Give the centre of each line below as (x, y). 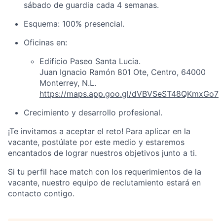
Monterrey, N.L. (68, 83)
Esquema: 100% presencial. (74, 24)
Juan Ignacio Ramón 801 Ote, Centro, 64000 (123, 72)
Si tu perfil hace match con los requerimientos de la (105, 172)
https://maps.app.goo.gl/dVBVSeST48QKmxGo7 (129, 94)
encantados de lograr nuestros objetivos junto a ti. (102, 153)
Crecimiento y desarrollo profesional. (93, 113)
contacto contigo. (41, 194)
